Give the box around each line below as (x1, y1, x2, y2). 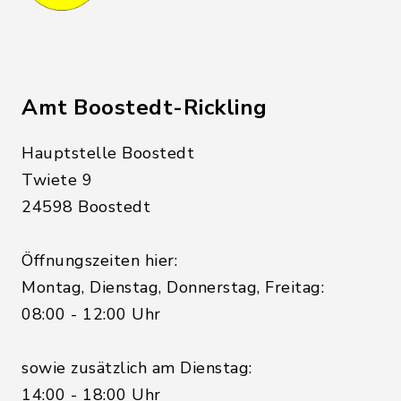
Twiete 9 (21, 169, 92, 191)
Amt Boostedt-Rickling (21, 93, 268, 122)
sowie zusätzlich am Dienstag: (21, 357, 252, 379)
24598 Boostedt (21, 196, 150, 218)
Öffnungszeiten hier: (21, 250, 177, 271)
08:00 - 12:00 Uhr (21, 303, 161, 325)
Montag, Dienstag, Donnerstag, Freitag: (21, 277, 324, 298)
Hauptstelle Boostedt (21, 142, 194, 164)
